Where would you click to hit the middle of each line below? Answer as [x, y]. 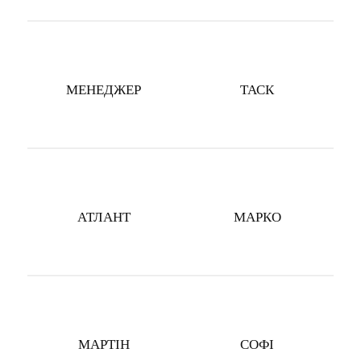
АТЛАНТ [104, 218]
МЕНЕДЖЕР [104, 90]
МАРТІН [104, 345]
